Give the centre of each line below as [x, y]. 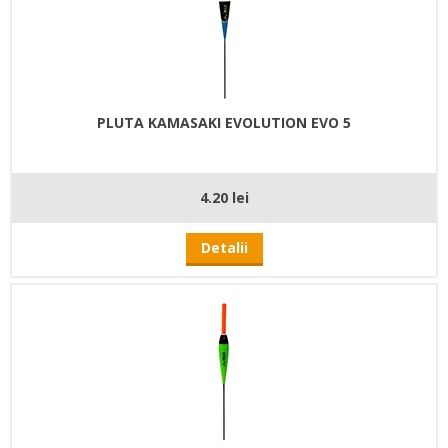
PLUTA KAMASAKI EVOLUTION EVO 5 [224, 122]
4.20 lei [224, 197]
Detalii [224, 247]
